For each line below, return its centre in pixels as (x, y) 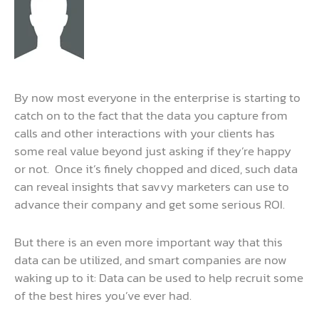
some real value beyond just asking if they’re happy (153, 151)
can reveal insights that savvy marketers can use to (152, 187)
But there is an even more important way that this (148, 242)
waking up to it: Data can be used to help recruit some (159, 277)
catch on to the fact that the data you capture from (151, 116)
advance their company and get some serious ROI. (150, 205)
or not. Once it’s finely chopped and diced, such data (156, 169)
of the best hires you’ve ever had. (103, 295)
